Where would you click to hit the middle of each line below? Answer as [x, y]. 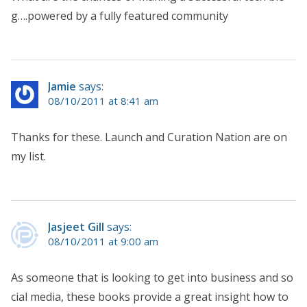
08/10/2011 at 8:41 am [103, 101]
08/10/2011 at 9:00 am [103, 242]
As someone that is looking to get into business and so [152, 278]
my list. [28, 157]
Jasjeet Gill [76, 227]
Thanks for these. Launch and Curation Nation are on [149, 137]
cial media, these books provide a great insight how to [150, 297]
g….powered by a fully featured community [120, 16]
